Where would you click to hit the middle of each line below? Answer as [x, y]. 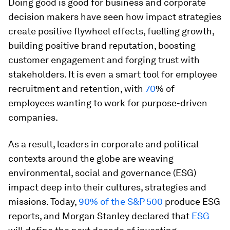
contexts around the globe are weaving [91, 158]
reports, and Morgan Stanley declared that [100, 216]
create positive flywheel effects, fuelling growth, [111, 31]
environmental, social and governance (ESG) [102, 172]
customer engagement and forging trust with [104, 60]
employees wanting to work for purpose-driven [108, 103]
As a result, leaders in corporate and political [103, 144]
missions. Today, [43, 201]
